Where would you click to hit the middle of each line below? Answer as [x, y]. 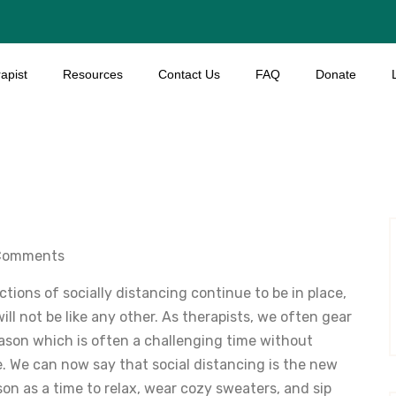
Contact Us [189, 74]
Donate [335, 74]
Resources [92, 74]
